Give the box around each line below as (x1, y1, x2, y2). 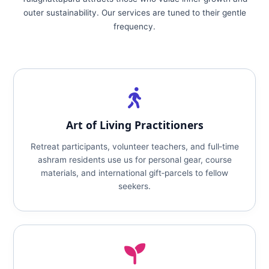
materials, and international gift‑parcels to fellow (41, 168, 228, 178)
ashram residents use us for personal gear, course (37, 155, 232, 165)
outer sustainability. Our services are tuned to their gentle (23, 8, 246, 17)
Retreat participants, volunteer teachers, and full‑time (30, 142, 239, 151)
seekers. (118, 181, 151, 191)
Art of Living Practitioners (65, 118, 204, 132)
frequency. (113, 22, 156, 31)
